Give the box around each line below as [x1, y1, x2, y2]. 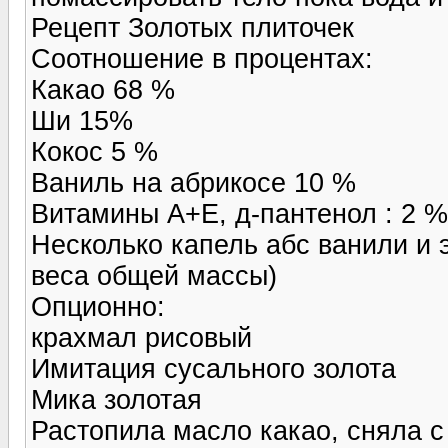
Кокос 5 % [31, 136, 158, 167]
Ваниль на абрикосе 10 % [31, 167, 356, 198]
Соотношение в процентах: [31, 43, 373, 74]
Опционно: [31, 291, 165, 322]
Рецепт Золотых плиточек [31, 12, 354, 43]
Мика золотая [31, 384, 202, 415]
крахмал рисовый [31, 322, 252, 353]
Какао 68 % [31, 74, 175, 105]
